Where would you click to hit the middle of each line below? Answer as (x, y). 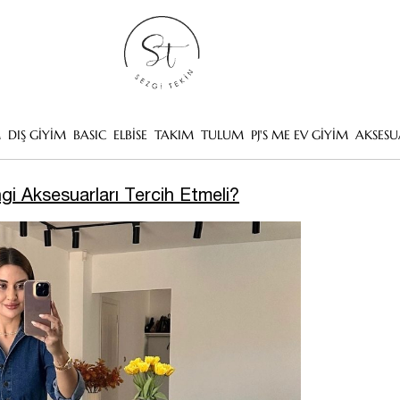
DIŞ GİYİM (37, 134)
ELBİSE (130, 134)
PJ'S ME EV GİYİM (299, 134)
